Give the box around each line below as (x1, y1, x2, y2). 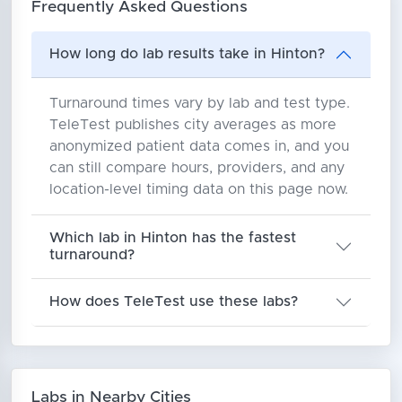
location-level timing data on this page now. (48, 181, 348, 197)
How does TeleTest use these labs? (48, 294, 298, 310)
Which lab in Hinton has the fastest (48, 230, 296, 245)
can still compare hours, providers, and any (48, 160, 345, 175)
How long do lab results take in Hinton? (48, 47, 325, 62)
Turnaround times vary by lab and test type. (48, 95, 350, 110)
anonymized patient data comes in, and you (48, 138, 349, 153)
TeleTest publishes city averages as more (48, 117, 336, 132)
